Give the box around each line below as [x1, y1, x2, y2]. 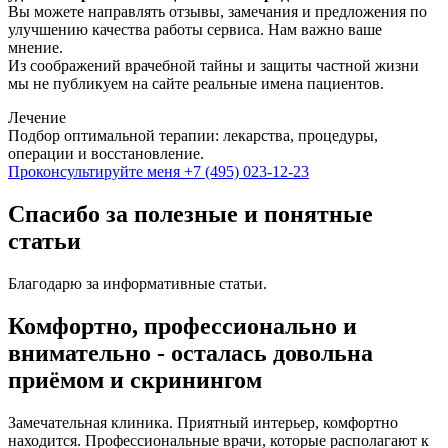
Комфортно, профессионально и [8, 312, 357, 339]
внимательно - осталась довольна [8, 339, 373, 366]
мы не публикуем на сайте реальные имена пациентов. [8, 74, 384, 92]
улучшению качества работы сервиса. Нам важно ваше [8, 20, 382, 38]
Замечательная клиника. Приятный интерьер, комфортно [8, 413, 398, 431]
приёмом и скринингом [8, 366, 262, 393]
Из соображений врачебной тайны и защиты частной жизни [8, 56, 419, 74]
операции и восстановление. [8, 144, 204, 162]
